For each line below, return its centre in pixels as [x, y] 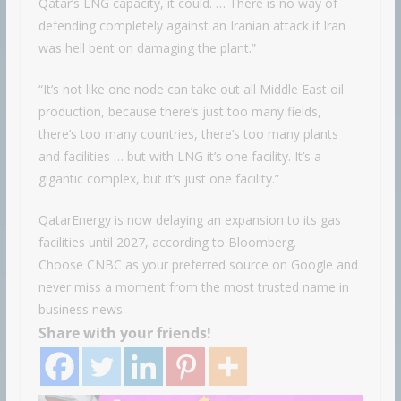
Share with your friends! [124, 333]
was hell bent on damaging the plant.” [147, 47]
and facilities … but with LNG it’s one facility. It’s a [179, 156]
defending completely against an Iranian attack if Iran [192, 25]
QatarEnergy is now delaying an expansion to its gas [189, 219]
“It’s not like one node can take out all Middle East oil [191, 89]
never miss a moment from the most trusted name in [193, 286]
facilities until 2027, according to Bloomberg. [167, 242]
